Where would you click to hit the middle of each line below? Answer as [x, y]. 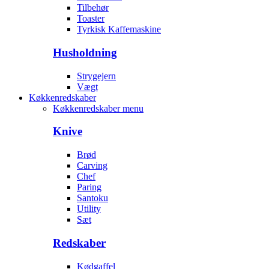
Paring [89, 187]
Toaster [91, 19]
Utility [89, 209]
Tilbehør [93, 8]
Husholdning [85, 53]
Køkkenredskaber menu [98, 108]
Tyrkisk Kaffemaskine [119, 29]
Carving [92, 166]
